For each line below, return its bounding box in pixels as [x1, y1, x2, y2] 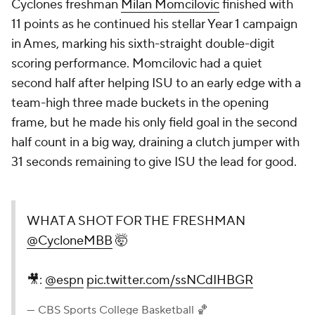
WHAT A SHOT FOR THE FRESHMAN [27, 213, 245, 229]
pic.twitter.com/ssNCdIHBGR [86, 272, 253, 288]
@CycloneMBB [27, 233, 112, 249]
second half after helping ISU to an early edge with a [11, 75, 301, 91]
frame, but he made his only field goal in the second [11, 115, 297, 131]
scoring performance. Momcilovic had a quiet [11, 56, 262, 72]
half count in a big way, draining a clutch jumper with [11, 134, 300, 150]
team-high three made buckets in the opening [11, 95, 269, 111]
